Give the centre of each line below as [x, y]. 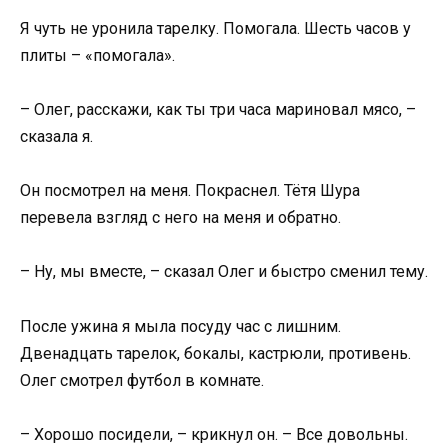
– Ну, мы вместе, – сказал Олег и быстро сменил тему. [224, 272]
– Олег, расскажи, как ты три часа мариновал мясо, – [218, 109]
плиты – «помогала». [97, 55]
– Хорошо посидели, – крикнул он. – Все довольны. [214, 434]
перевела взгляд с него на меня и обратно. [180, 218]
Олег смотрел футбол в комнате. [142, 380]
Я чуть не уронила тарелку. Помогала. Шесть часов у [215, 28]
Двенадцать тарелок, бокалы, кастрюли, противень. [215, 353]
